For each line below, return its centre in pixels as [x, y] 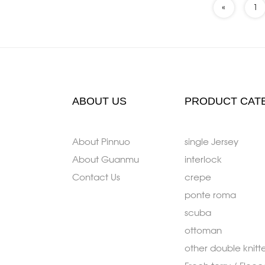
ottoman [203, 232]
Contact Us [96, 178]
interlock [203, 161]
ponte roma [210, 196]
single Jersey [211, 143]
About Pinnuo [101, 143]
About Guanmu [106, 161]
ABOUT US [99, 101]
